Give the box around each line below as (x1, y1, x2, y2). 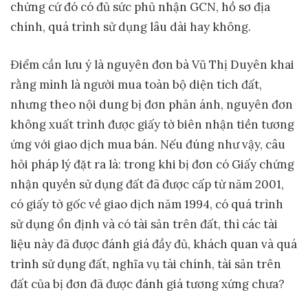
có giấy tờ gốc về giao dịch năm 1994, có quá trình (10, 196, 283, 212)
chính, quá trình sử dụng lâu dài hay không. (10, 19, 251, 35)
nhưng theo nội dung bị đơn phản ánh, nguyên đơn (10, 96, 293, 112)
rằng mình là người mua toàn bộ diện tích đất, (10, 76, 262, 92)
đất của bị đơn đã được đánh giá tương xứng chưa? (10, 276, 285, 291)
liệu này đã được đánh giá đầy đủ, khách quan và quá (10, 236, 297, 252)
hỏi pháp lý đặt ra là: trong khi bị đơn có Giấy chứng (10, 156, 294, 172)
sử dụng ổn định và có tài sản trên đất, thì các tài (10, 216, 278, 232)
